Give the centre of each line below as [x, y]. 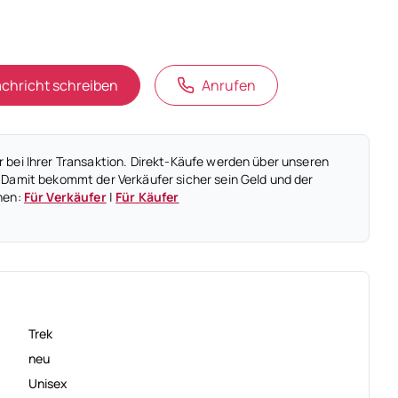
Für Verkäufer [65, 197]
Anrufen [229, 86]
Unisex [48, 384]
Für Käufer [147, 197]
